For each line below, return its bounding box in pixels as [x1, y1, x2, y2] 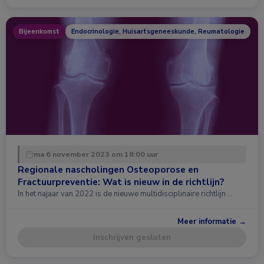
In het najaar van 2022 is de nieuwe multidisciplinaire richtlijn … [18, 188, 233, 199]
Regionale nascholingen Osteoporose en [18, 163, 199, 176]
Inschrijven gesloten [93, 232, 171, 243]
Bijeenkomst [19, 27, 60, 36]
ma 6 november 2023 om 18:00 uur [34, 148, 158, 159]
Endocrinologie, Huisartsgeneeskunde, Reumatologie [71, 27, 245, 36]
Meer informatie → [177, 216, 246, 227]
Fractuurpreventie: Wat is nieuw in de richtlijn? [18, 175, 224, 188]
